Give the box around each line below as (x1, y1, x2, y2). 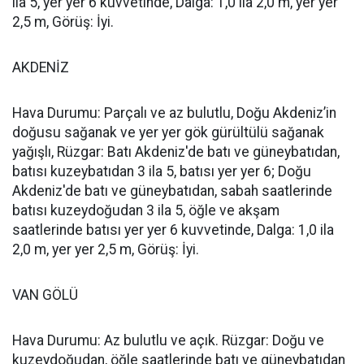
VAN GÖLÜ (12, 287, 78, 303)
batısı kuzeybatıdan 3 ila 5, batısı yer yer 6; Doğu (12, 163, 311, 180)
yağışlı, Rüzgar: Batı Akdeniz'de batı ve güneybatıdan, (12, 144, 340, 160)
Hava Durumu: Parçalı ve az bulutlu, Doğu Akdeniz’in (12, 105, 336, 121)
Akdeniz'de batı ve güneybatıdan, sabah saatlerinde (12, 183, 332, 199)
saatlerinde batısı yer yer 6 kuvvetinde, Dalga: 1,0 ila (12, 222, 334, 238)
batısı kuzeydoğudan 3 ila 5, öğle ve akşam (12, 202, 279, 219)
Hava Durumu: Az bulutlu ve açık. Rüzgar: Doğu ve (12, 332, 324, 349)
